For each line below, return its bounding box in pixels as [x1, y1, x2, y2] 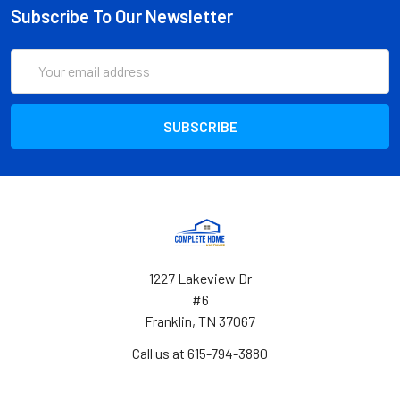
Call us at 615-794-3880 [132, 344, 268, 362]
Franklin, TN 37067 [145, 312, 255, 329]
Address [11, 71, 60, 89]
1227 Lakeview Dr [148, 269, 252, 287]
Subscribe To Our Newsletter [11, 4, 233, 27]
